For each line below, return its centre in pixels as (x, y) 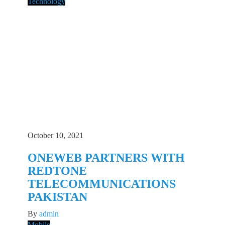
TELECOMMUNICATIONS (102, 184)
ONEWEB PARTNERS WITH (106, 158)
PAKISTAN (58, 197)
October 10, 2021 (55, 136)
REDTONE (57, 171)
